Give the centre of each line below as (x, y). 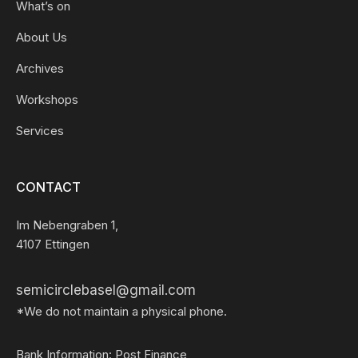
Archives (40, 68)
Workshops (47, 99)
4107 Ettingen (53, 244)
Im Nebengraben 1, (67, 225)
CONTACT (48, 187)
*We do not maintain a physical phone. (121, 311)
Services (40, 131)
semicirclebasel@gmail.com (106, 290)
